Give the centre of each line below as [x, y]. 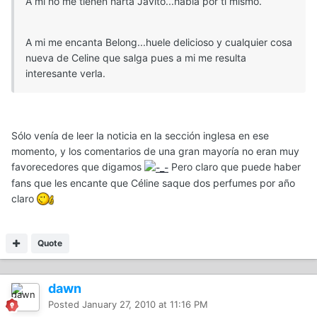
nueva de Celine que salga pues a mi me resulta [136, 57]
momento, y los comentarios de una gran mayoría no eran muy [155, 151]
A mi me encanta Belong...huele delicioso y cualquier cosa [159, 42]
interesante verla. [65, 73]
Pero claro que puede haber [235, 166]
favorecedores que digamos [78, 166]
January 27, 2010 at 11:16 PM [145, 304]
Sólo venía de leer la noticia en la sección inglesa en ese [140, 135]
